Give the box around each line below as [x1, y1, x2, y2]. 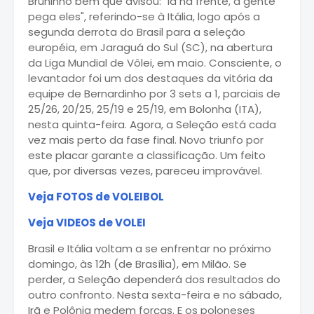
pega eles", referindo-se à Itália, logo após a [28, 8, 260, 24]
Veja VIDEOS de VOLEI [28, 214, 146, 230]
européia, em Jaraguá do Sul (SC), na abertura [28, 39, 273, 55]
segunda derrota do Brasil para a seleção [28, 24, 245, 39]
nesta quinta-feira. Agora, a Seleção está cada [28, 116, 276, 132]
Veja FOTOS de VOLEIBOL [28, 189, 164, 204]
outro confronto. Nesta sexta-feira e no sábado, [28, 287, 282, 302]
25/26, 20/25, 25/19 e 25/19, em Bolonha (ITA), [28, 101, 261, 116]
